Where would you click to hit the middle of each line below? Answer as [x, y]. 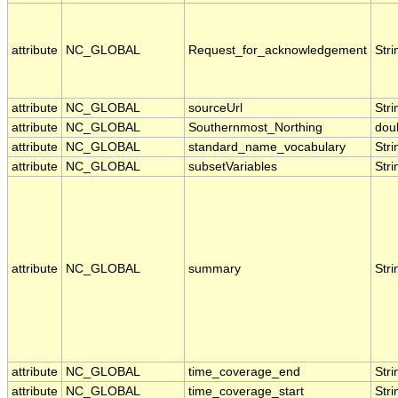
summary [215, 269]
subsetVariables [233, 167]
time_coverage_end [244, 372]
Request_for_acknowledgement [278, 51]
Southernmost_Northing [255, 128]
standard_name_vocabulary [267, 147]
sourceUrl [215, 108]
